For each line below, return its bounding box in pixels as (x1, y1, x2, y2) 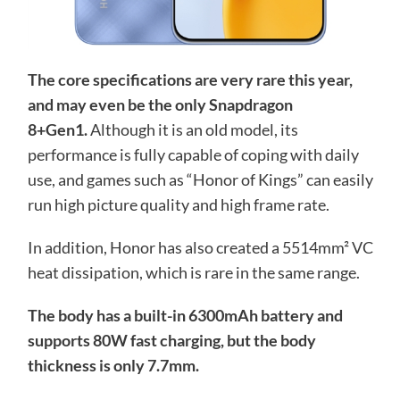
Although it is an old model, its (87, 120, 298, 139)
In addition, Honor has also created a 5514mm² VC (27, 237, 373, 257)
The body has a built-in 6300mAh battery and (27, 305, 343, 325)
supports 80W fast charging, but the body (27, 330, 316, 350)
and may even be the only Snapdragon (27, 95, 293, 114)
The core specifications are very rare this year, (27, 70, 353, 89)
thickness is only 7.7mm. (27, 355, 199, 375)
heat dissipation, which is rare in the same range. (27, 262, 360, 282)
